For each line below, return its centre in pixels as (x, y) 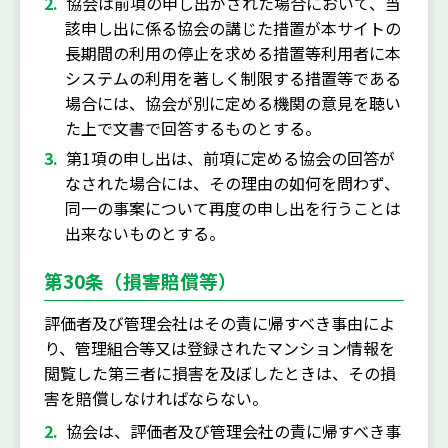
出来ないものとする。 (144, 233)
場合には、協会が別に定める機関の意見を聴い (232, 103)
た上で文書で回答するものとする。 (192, 128)
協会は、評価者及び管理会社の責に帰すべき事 (233, 431)
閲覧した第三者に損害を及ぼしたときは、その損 (220, 373)
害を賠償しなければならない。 (156, 398)
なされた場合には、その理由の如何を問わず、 (232, 183)
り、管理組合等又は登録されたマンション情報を (219, 348)
